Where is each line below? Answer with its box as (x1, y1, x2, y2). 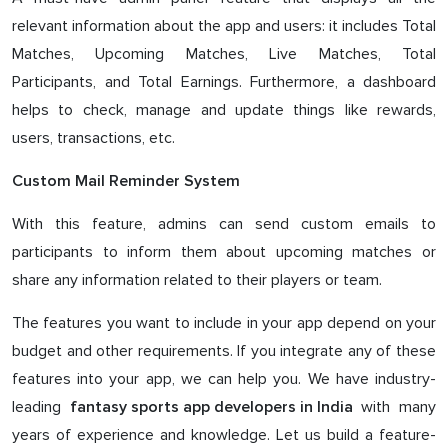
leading (12, 396, 70, 417)
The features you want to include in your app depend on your (12, 312, 436, 333)
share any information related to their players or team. (12, 269, 382, 290)
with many (352, 396, 437, 417)
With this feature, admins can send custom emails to (12, 213, 436, 234)
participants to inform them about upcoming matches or (12, 241, 436, 262)
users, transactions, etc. (12, 127, 175, 148)
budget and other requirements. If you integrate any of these (12, 340, 436, 361)
